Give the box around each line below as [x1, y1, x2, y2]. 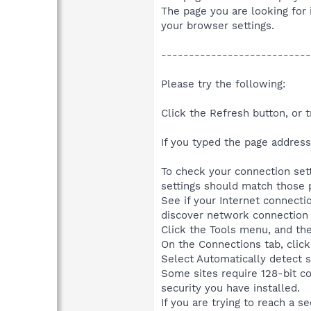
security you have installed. [161, 281, 300, 294]
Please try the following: [161, 77, 285, 90]
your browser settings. [161, 19, 274, 32]
